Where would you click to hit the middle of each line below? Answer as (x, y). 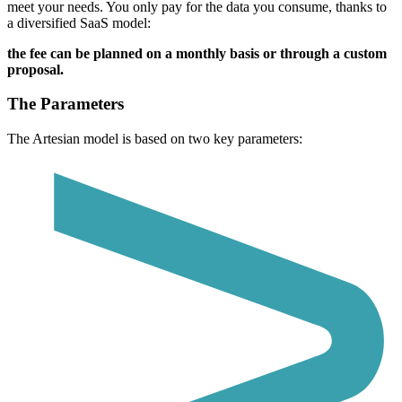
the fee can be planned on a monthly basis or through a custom (197, 53)
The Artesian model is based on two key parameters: (155, 138)
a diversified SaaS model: (79, 22)
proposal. (35, 69)
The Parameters (66, 104)
